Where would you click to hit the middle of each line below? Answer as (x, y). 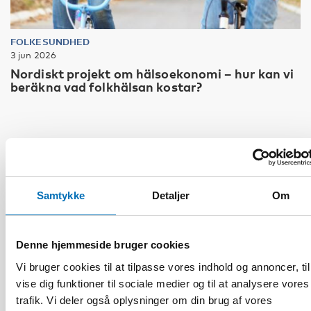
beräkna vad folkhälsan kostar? (107, 86)
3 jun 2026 (33, 54)
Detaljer (171, 195)
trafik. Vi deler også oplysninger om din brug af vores (144, 300)
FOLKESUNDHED (50, 41)
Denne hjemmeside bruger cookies (103, 245)
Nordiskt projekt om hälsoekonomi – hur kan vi (152, 73)
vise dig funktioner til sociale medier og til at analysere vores (162, 283)
